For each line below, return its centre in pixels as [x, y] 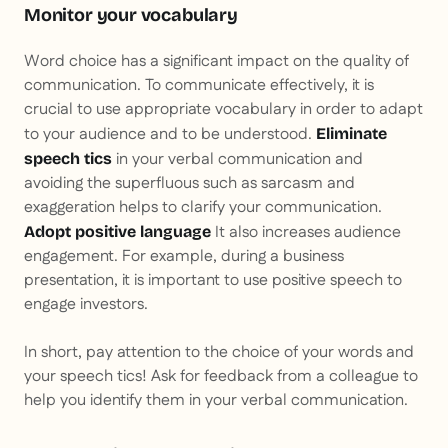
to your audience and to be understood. [170, 135]
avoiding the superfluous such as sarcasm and [189, 184]
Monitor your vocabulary [131, 15]
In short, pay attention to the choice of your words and [219, 353]
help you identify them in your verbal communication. [216, 401]
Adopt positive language [117, 232]
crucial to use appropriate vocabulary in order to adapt [223, 110]
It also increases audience [306, 233]
